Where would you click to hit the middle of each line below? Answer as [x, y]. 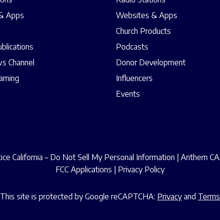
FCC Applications [84, 170]
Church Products [143, 31]
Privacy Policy [141, 170]
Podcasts [132, 47]
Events [128, 94]
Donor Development [151, 63]
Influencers [134, 78]
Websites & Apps [147, 15]
